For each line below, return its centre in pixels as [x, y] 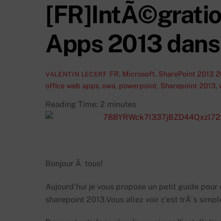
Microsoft [138, 74]
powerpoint [138, 85]
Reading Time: [73, 105]
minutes [122, 105]
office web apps [72, 85]
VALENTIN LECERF [76, 74]
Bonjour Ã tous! [74, 163]
